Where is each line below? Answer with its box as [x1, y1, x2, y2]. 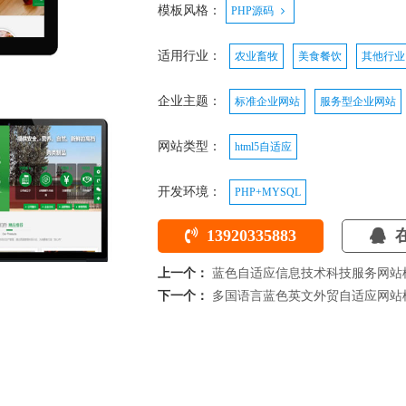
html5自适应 [235, 140, 292, 153]
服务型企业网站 [320, 95, 396, 108]
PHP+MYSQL [235, 186, 301, 198]
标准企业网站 [235, 95, 300, 108]
